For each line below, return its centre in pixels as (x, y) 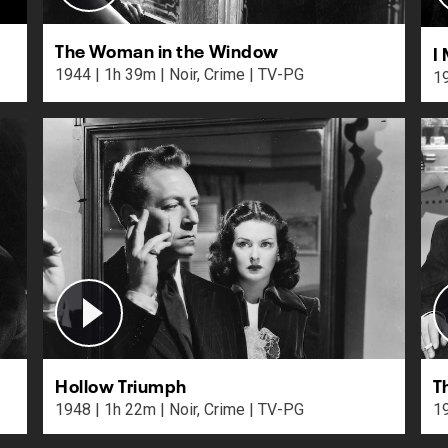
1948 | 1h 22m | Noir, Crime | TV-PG (277, 410)
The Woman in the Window (167, 48)
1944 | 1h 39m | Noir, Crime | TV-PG (277, 74)
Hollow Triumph (121, 384)
